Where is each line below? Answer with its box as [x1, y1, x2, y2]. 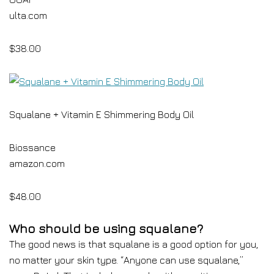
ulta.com [9, 10, 47, 21]
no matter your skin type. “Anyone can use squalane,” [9, 254, 243, 265]
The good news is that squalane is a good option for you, [9, 239, 258, 250]
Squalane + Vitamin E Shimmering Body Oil [9, 109, 194, 120]
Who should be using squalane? [9, 221, 203, 235]
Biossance [9, 142, 56, 153]
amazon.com [9, 158, 65, 169]
